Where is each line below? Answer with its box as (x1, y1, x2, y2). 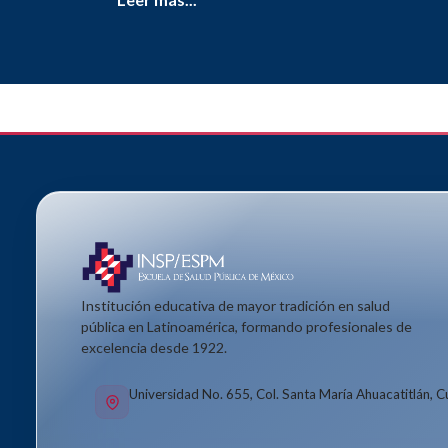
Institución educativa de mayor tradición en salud (81, 297, 390, 315)
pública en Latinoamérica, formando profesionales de (81, 318, 412, 336)
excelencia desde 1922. (81, 339, 227, 357)
